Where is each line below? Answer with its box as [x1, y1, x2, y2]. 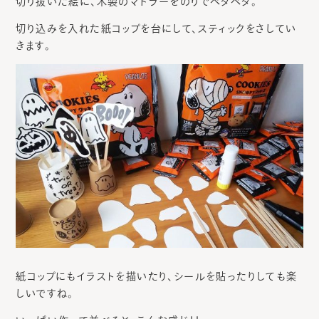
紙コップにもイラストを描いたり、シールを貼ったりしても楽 [16, 271, 298, 282]
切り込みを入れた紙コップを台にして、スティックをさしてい [16, 23, 297, 34]
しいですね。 [16, 288, 74, 299]
